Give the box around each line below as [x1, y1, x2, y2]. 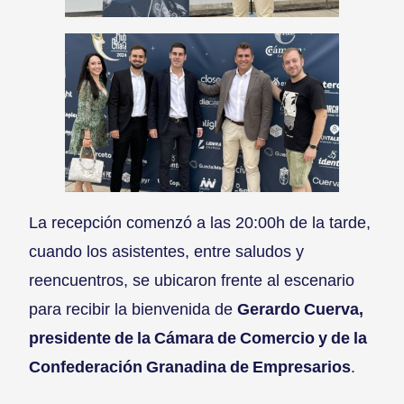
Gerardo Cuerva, [237, 298, 363, 318]
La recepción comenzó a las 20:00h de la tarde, [29, 212, 371, 232]
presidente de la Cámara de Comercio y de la [29, 327, 367, 347]
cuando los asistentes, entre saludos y [29, 241, 304, 261]
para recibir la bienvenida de [29, 298, 237, 318]
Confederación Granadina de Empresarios [29, 356, 351, 376]
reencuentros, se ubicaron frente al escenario [29, 270, 354, 289]
